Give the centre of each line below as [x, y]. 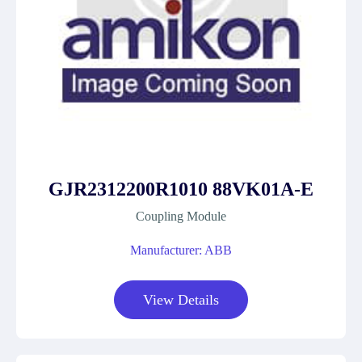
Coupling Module [181, 216]
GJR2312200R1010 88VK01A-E [181, 189]
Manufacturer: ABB [181, 250]
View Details [181, 300]
